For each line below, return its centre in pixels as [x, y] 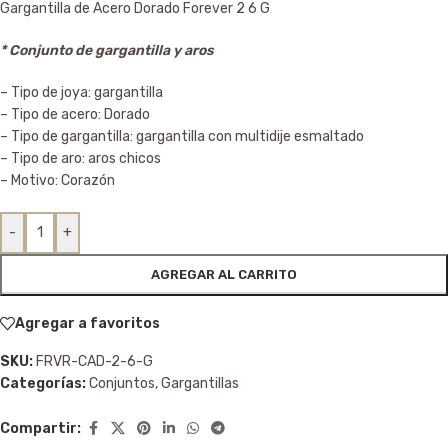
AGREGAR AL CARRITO [224, 275]
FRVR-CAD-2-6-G [94, 362]
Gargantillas [200, 384]
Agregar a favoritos [87, 323]
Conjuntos [122, 384]
